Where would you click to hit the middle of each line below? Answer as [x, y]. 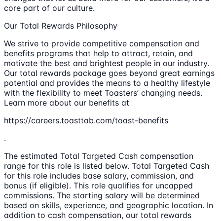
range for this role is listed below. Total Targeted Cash [107, 166]
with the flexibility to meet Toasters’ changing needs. [103, 93]
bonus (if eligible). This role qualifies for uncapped [98, 186]
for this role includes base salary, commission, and [99, 176]
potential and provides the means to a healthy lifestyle [107, 83]
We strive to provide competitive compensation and [102, 44]
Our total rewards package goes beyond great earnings [109, 73]
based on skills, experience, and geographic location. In [109, 205]
